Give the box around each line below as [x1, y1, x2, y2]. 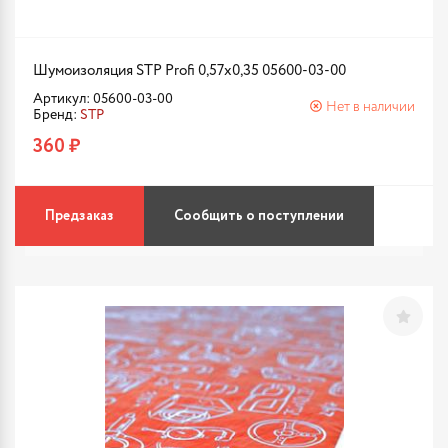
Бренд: [33, 108, 80, 122]
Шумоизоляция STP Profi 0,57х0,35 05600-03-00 [33, 63, 346, 78]
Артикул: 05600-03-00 [33, 92, 173, 106]
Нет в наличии [326, 100, 415, 114]
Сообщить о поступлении [174, 206, 344, 226]
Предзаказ [45, 206, 114, 226]
